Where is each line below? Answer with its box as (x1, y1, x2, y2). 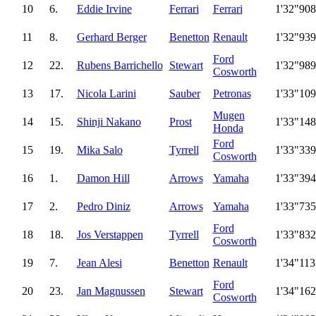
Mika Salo (76, 143, 123, 156)
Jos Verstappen (76, 228, 143, 241)
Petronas (212, 87, 251, 99)
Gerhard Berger (76, 30, 147, 43)
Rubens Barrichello (76, 59, 163, 71)
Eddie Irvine (76, 2, 132, 15)
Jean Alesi (76, 256, 122, 269)
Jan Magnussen (76, 284, 145, 297)
